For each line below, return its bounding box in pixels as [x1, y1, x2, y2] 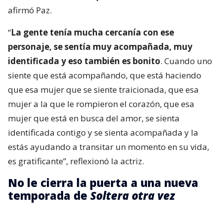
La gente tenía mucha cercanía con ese [11, 26, 174, 38]
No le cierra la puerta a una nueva [8, 175, 198, 190]
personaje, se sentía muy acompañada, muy [8, 40, 192, 52]
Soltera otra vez [90, 187, 175, 203]
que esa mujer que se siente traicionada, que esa [8, 83, 199, 95]
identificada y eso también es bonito [8, 55, 160, 67]
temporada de [8, 187, 90, 203]
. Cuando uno [160, 55, 212, 67]
